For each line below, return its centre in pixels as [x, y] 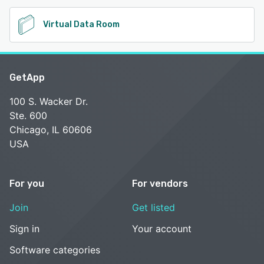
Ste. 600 [28, 115]
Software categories [55, 250]
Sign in [24, 228]
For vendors [160, 183]
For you [27, 183]
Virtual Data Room [81, 24]
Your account [162, 228]
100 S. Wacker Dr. [49, 101]
